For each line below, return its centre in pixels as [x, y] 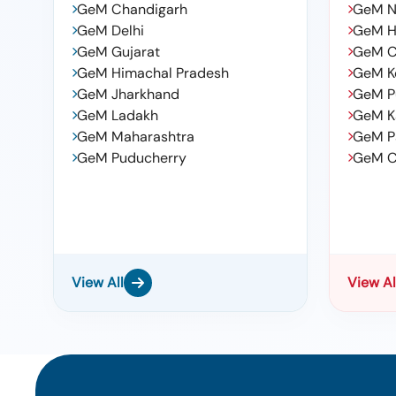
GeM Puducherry [132, 158]
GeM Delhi [110, 30]
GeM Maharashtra [136, 137]
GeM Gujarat [118, 52]
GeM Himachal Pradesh [153, 73]
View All [98, 282]
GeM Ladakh [118, 115]
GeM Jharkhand [128, 94]
